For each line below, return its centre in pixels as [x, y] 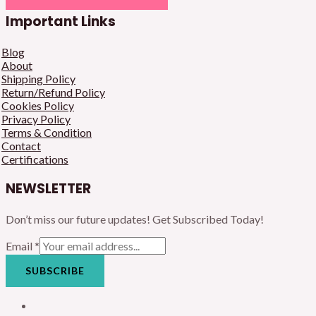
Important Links [61, 22]
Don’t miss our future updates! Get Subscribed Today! [135, 219]
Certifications [35, 159]
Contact [21, 146]
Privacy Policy [36, 119]
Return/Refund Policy [53, 92]
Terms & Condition [47, 133]
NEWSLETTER [48, 189]
